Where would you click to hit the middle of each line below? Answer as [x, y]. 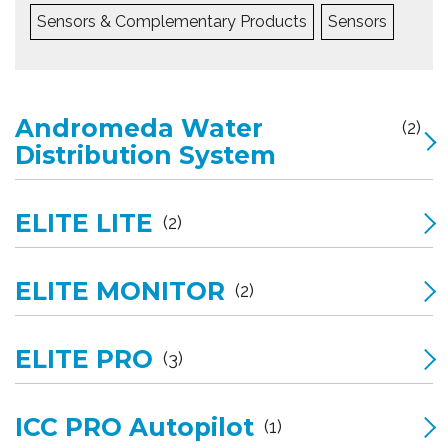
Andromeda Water [139, 127]
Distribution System [145, 154]
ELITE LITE [84, 222]
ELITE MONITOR [120, 290]
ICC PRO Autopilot [134, 426]
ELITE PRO [84, 358]
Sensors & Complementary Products [172, 21]
